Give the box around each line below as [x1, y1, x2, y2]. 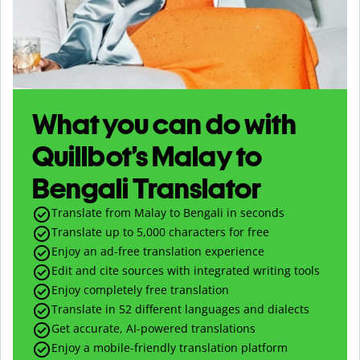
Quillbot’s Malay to [32, 138, 262, 174]
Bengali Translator [32, 170, 261, 206]
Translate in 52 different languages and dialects [51, 301, 309, 317]
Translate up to [51, 223, 137, 239]
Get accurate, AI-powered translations [51, 320, 256, 336]
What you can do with [32, 106, 297, 141]
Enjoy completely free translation [51, 281, 229, 297]
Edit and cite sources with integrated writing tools [51, 262, 320, 278]
